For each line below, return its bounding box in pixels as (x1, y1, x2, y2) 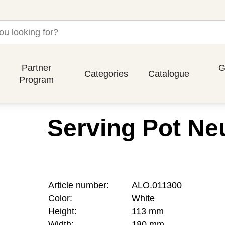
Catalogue (148, 68, 189, 79)
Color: (48, 193, 73, 203)
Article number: (48, 180, 109, 190)
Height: (48, 206, 77, 216)
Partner (22, 62, 52, 73)
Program (19, 74, 54, 85)
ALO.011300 (132, 180, 182, 190)
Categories (84, 68, 128, 79)
